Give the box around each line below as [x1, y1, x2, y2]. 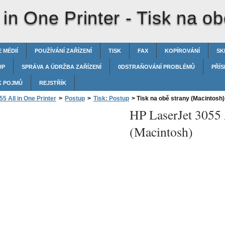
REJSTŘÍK [39, 80, 66, 86]
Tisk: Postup [93, 95, 129, 102]
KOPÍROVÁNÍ [165, 48, 200, 54]
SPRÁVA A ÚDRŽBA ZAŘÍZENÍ [22, 64, 101, 70]
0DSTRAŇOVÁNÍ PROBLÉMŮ [118, 64, 195, 70]
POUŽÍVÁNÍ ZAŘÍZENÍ [35, 48, 92, 54]
